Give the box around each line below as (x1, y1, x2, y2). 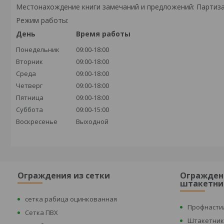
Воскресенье (16, 117, 57, 126)
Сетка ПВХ (25, 208, 58, 217)
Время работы (76, 29, 130, 38)
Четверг (16, 81, 42, 90)
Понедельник (16, 45, 59, 54)
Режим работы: (16, 15, 68, 25)
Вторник (16, 57, 43, 66)
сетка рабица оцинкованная (25, 194, 117, 203)
